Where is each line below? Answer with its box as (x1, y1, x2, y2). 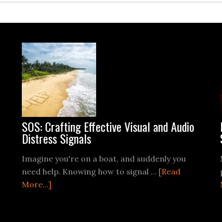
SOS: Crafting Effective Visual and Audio (22, 117, 194, 135)
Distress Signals (22, 129, 91, 147)
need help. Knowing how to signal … (22, 166, 159, 176)
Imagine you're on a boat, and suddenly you (22, 154, 186, 164)
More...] (22, 179, 52, 189)
